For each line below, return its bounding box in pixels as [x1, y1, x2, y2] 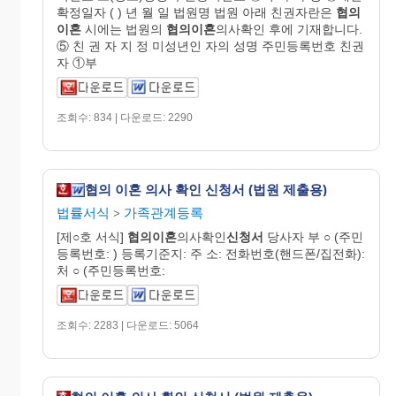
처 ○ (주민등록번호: [57, 263, 165, 278]
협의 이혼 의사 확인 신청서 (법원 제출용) [85, 182, 327, 198]
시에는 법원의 [81, 21, 166, 36]
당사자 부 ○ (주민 [263, 229, 363, 244]
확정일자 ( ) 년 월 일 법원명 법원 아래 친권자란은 [57, 4, 336, 19]
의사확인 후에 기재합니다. [216, 21, 362, 36]
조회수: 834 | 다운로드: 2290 [57, 110, 193, 124]
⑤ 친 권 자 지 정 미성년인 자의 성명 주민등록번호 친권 [57, 38, 364, 53]
